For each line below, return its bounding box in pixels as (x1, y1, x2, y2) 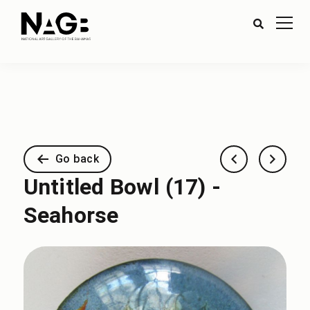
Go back (55, 152, 99, 165)
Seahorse (23, 202, 119, 228)
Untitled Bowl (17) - (23, 174, 221, 200)
